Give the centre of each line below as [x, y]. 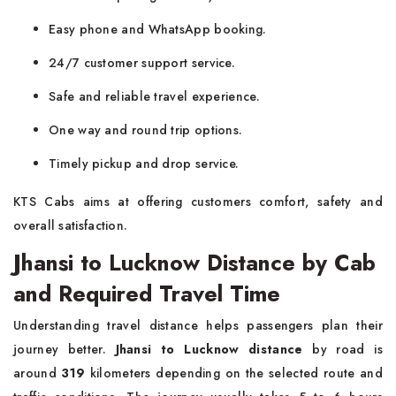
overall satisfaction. [71, 225]
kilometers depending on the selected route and [234, 373]
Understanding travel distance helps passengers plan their [198, 325]
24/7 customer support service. [142, 63]
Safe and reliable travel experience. [154, 96]
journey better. [65, 349]
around [38, 373]
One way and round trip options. [146, 130]
